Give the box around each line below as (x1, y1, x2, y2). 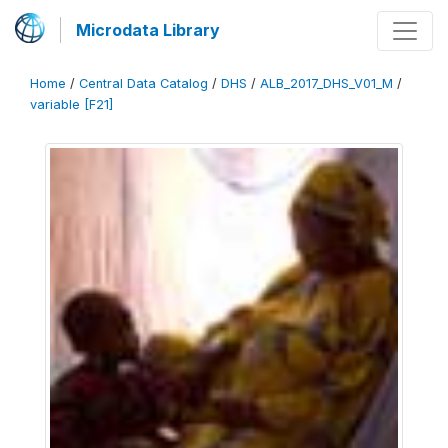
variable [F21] (30, 97, 113, 112)
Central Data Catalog (79, 76, 208, 91)
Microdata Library (76, 20, 220, 40)
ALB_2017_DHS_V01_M (260, 76, 393, 91)
